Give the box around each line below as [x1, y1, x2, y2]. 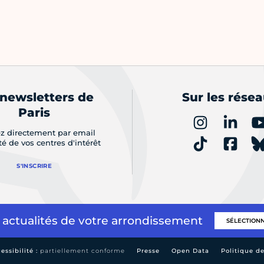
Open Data [171, 247, 209, 255]
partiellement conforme [40, 247, 125, 255]
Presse [137, 247, 160, 255]
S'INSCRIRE [16, 162, 52, 170]
